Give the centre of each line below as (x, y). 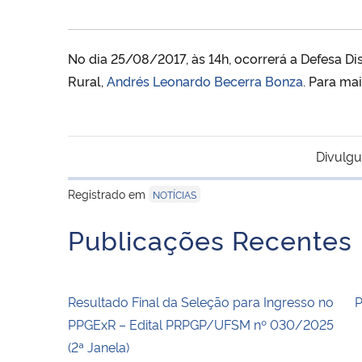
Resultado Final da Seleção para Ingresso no (201, 301)
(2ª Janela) (99, 346)
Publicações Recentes (210, 239)
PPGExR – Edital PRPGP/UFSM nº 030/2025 (201, 324)
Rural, (87, 80)
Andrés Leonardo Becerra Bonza (205, 80)
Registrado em (108, 193)
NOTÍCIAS (175, 194)
